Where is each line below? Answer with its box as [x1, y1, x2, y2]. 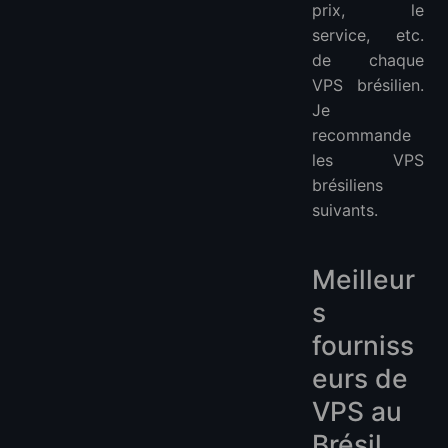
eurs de [312, 362, 408, 395]
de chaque [312, 50, 424, 71]
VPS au [312, 395, 402, 428]
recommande [312, 125, 411, 146]
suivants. [312, 200, 378, 221]
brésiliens [312, 175, 383, 196]
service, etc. [312, 25, 424, 46]
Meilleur [312, 263, 415, 296]
